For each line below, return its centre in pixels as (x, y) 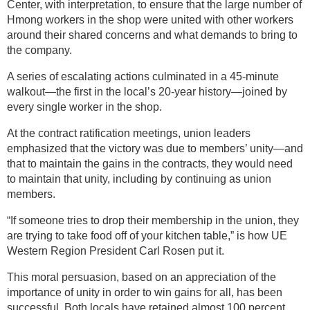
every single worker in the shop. (84, 107)
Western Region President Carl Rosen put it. (116, 251)
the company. (39, 51)
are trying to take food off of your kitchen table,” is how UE (147, 236)
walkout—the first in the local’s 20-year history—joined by (147, 92)
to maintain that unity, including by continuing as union (139, 179)
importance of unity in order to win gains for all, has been (145, 293)
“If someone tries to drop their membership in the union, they (153, 221)
